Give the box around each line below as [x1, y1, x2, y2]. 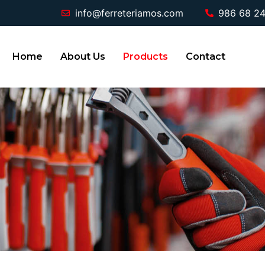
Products [123, 51, 168, 63]
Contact [186, 51, 225, 63]
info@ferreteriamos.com [75, 7, 183, 19]
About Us [60, 51, 105, 63]
